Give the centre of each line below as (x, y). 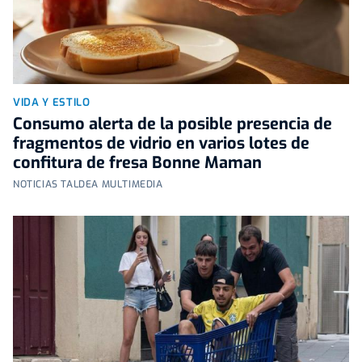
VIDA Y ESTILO (52, 102)
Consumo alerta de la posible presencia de (173, 124)
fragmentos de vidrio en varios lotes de (161, 143)
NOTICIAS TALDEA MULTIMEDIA (88, 184)
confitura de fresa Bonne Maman (137, 162)
